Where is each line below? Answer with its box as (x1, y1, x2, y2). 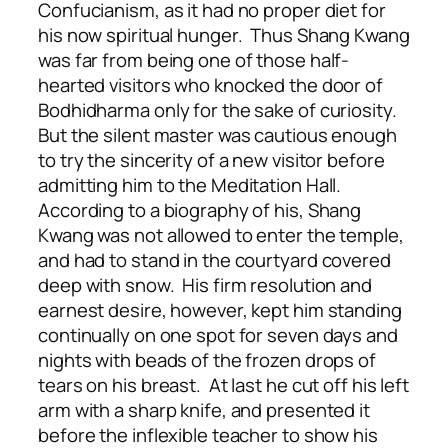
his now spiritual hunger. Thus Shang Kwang (38, 21, 410, 48)
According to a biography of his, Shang (38, 196, 362, 223)
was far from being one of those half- (38, 46, 350, 73)
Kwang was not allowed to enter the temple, (38, 221, 404, 248)
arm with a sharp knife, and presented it (38, 396, 370, 423)
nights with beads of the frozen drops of (38, 346, 376, 373)
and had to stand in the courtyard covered (38, 246, 391, 273)
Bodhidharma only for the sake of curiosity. (38, 96, 401, 123)
